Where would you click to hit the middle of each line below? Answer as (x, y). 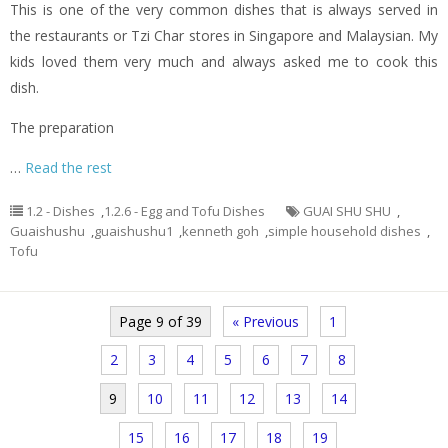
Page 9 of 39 (160, 321)
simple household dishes (344, 231)
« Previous (265, 321)
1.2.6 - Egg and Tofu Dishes (184, 211)
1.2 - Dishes (60, 211)
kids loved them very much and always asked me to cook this (224, 62)
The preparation (62, 128)
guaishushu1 (133, 231)
